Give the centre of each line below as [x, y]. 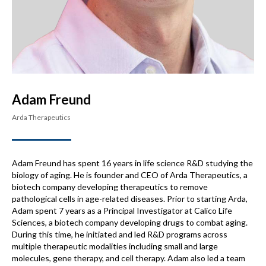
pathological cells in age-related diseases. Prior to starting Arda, [130, 198]
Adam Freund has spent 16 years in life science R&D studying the [132, 163]
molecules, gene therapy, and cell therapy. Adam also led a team [129, 258]
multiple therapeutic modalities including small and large [115, 246]
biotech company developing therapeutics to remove [110, 186]
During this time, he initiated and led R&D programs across [120, 234]
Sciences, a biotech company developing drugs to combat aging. [130, 222]
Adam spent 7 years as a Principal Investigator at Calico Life [122, 210]
